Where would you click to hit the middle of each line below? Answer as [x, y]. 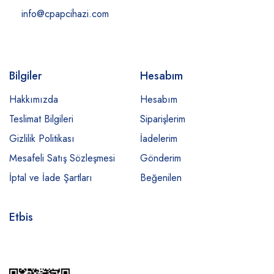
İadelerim [159, 139]
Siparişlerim [163, 119]
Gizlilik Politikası [42, 139]
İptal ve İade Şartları [51, 178]
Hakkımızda [34, 99]
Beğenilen [161, 178]
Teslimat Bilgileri [41, 119]
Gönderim [161, 158]
